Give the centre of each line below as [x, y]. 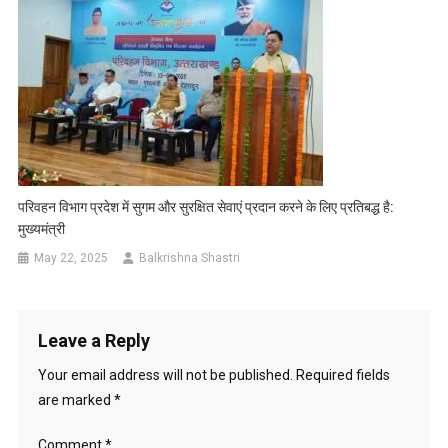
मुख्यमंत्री [42, 229]
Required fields [342, 375]
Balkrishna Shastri [190, 258]
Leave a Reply [93, 341]
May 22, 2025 [71, 258]
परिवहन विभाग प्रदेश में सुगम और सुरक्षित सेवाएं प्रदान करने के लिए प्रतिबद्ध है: [206, 207]
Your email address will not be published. [165, 375]
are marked [75, 400]
